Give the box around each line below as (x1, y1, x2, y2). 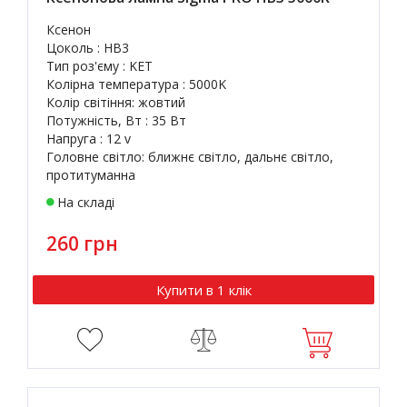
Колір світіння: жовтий (46, 94, 185, 111)
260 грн (46, 231, 118, 256)
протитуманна (46, 166, 135, 184)
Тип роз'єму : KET (46, 57, 153, 74)
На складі (57, 194, 114, 211)
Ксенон (46, 21, 91, 38)
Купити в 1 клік (155, 281, 252, 299)
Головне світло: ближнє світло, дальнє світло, (46, 148, 333, 165)
